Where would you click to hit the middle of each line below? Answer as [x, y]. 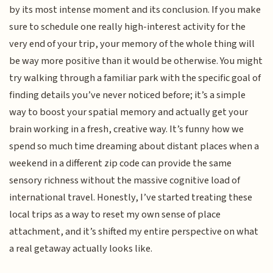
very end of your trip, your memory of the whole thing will [132, 44]
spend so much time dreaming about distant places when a [134, 146]
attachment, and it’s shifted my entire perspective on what [134, 231]
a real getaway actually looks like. [81, 248]
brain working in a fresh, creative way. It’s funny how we [127, 129]
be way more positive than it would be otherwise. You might [136, 61]
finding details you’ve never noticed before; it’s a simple [128, 95]
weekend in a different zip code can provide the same [121, 163]
